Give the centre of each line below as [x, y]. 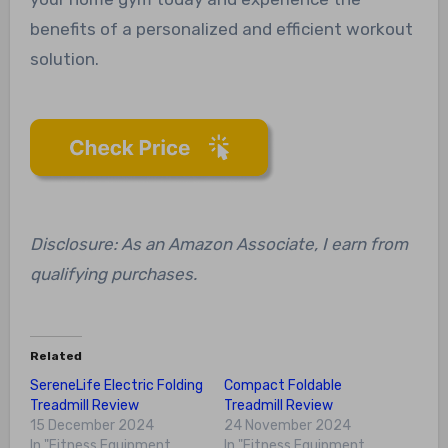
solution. [64, 58]
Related [55, 355]
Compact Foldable [283, 385]
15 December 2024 [91, 425]
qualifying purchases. [113, 273]
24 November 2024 [287, 425]
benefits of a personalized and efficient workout [221, 28]
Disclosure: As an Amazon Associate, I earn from [218, 243]
